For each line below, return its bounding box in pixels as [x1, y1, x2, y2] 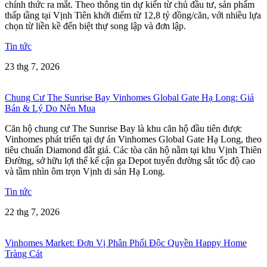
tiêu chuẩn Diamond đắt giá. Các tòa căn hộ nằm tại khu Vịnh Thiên [5, 144, 262, 155]
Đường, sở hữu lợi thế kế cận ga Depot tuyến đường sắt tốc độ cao [5, 155, 255, 166]
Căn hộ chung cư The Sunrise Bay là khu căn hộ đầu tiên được [5, 123, 242, 133]
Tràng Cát [5, 248, 42, 259]
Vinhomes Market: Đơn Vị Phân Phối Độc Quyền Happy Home [5, 237, 247, 248]
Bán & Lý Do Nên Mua [5, 103, 95, 113]
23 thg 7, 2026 [5, 61, 60, 72]
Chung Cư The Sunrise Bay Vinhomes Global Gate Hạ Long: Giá [5, 92, 254, 103]
